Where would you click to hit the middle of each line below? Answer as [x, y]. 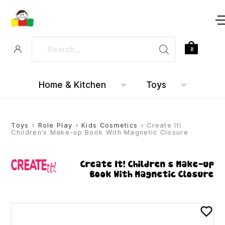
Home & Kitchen [72, 85]
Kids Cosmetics [110, 126]
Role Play [55, 126]
